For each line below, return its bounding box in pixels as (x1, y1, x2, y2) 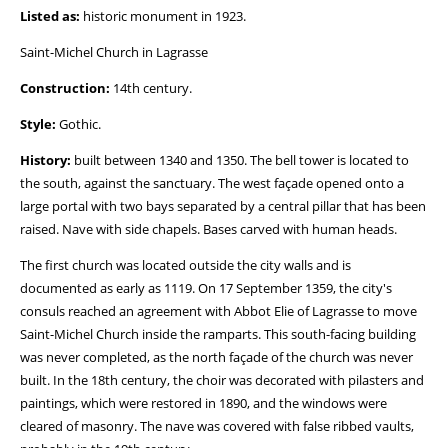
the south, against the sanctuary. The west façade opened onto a (20, 174, 404, 192)
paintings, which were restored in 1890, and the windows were (20, 394, 387, 412)
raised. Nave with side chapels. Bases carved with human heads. (20, 220, 397, 238)
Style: (20, 115, 56, 133)
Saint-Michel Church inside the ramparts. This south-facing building (20, 325, 416, 343)
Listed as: (20, 7, 80, 25)
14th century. (110, 79, 192, 97)
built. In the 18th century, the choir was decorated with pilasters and (20, 371, 424, 389)
